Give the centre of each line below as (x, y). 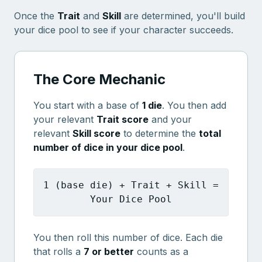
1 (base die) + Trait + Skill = (131, 185)
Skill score (96, 133)
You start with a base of (88, 105)
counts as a (161, 251)
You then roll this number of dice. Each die (128, 237)
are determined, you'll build (183, 16)
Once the (36, 16)
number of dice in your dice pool (108, 147)
